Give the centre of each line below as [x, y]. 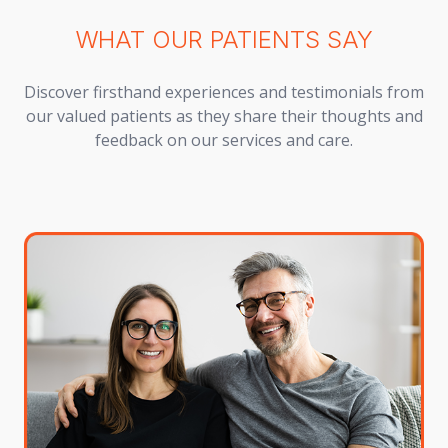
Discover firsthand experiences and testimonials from [224, 91]
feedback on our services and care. [224, 139]
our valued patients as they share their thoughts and [224, 115]
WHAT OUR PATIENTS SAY [224, 39]
